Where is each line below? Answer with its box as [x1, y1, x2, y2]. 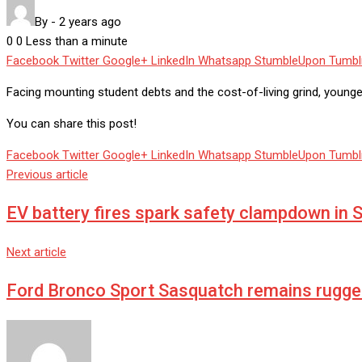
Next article [6, 245, 66, 260]
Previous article [6, 167, 88, 183]
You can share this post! [6, 116, 137, 132]
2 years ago [59, 15, 121, 30]
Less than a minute [26, 34, 128, 49]
